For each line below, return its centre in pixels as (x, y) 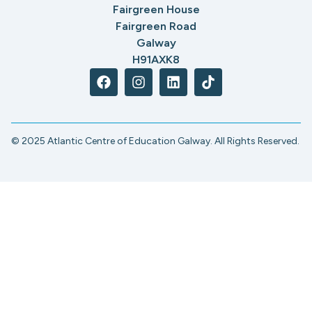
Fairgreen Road (156, 26)
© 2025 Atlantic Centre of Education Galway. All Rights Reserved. (155, 141)
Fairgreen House (156, 10)
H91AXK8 (156, 60)
